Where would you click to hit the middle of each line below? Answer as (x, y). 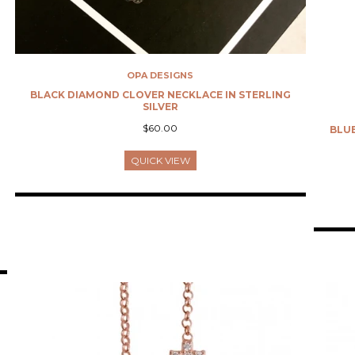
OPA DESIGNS (160, 76)
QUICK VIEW (160, 161)
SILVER (160, 107)
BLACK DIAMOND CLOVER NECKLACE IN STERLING (160, 95)
